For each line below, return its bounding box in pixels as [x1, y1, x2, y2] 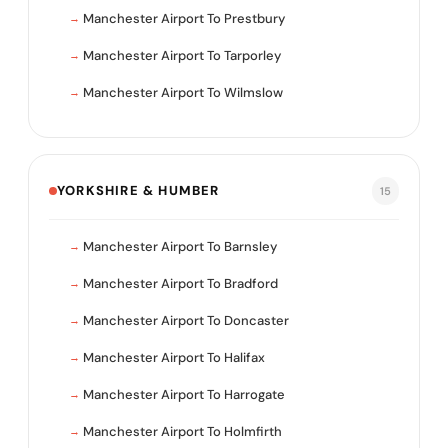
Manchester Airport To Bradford [83, 275, 278, 293]
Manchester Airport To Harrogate [83, 386, 285, 404]
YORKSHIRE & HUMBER [57, 182, 220, 200]
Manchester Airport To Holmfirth [83, 423, 282, 441]
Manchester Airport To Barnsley [83, 238, 277, 256]
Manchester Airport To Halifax [83, 349, 265, 367]
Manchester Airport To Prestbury [83, 10, 285, 28]
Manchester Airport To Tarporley [83, 47, 281, 65]
